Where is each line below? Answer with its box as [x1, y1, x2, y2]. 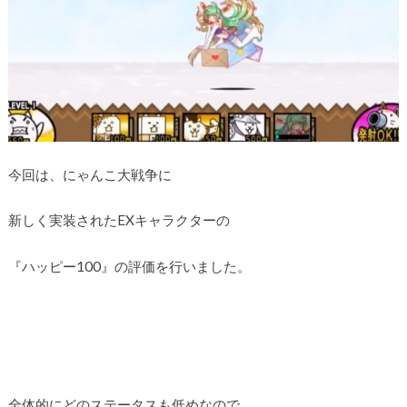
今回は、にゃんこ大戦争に [7, 165, 172, 183]
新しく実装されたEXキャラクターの [7, 212, 230, 229]
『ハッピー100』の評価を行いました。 [7, 257, 251, 274]
